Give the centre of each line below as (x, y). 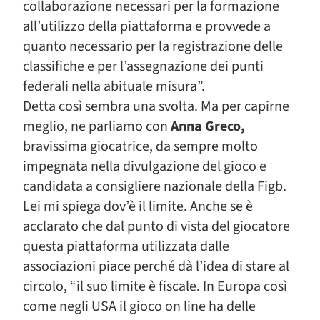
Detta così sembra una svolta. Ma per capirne (156, 106)
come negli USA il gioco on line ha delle (139, 306)
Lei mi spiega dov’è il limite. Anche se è (138, 206)
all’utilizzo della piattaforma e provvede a (147, 26)
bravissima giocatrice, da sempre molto (140, 146)
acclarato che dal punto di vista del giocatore (156, 226)
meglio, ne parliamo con (95, 126)
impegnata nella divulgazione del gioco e (145, 166)
